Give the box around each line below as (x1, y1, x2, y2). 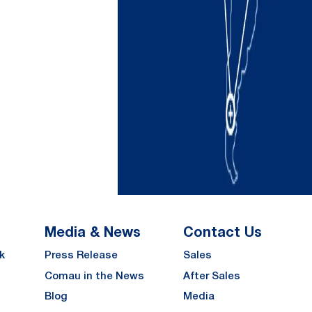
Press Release (45, 249, 118, 261)
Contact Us (183, 222, 262, 240)
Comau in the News (45, 269, 144, 281)
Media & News (45, 222, 141, 240)
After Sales (183, 269, 240, 281)
